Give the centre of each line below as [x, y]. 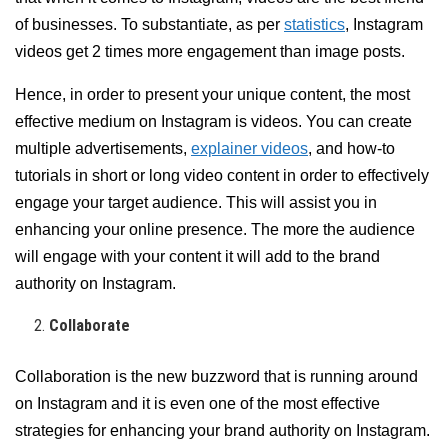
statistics [314, 25]
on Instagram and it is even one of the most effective [197, 404]
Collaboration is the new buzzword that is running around [216, 377]
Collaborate [90, 326]
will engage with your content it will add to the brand [197, 257]
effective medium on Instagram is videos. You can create [213, 122]
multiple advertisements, [103, 149]
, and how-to [351, 149]
